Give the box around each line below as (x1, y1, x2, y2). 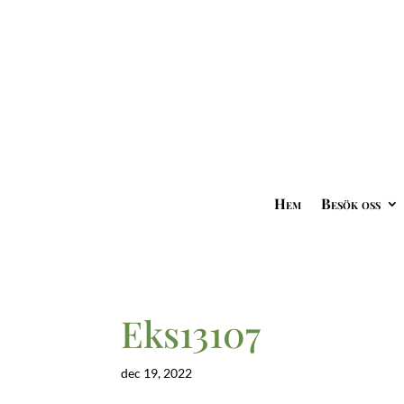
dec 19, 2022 (121, 365, 193, 381)
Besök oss (320, 194, 381, 214)
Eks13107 (121, 309, 262, 358)
